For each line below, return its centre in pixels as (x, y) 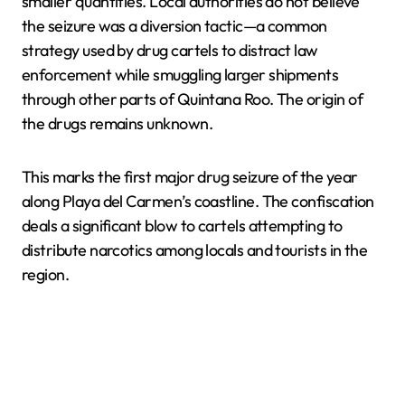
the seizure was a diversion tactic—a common (174, 25)
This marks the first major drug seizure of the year (190, 176)
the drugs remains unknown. (117, 123)
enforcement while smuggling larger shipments (180, 74)
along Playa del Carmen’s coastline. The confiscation (198, 201)
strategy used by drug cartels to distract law (170, 50)
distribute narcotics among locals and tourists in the (195, 250)
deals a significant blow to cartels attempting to (182, 225)
